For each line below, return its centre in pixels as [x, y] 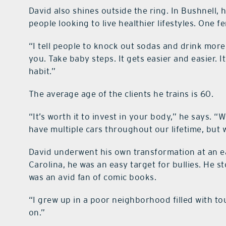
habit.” [42, 71]
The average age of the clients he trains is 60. [121, 94]
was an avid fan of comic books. [93, 177]
